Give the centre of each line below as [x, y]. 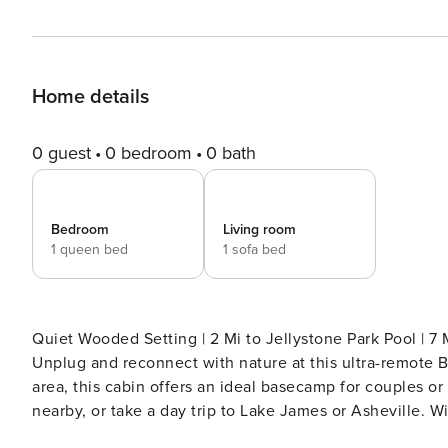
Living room [259, 229]
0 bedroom [148, 153]
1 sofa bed [254, 249]
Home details [90, 97]
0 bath [231, 153]
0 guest [61, 153]
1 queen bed [89, 249]
